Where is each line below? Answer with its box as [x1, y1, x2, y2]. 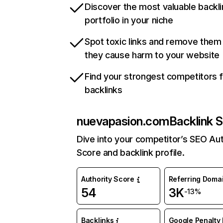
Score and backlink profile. [77, 147, 185, 158]
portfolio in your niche [85, 15, 173, 26]
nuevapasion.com [77, 114, 169, 129]
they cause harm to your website [85, 50, 220, 61]
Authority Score [81, 175, 134, 184]
